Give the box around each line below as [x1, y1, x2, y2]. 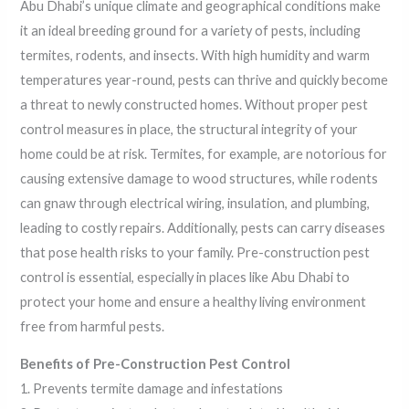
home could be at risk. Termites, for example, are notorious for [20, 145, 388, 162]
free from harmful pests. [20, 318, 165, 334]
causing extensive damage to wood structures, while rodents [20, 170, 379, 186]
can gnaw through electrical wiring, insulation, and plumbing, [20, 194, 371, 211]
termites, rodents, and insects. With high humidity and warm [20, 47, 371, 63]
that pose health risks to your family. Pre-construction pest [20, 244, 371, 260]
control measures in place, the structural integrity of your [20, 121, 359, 137]
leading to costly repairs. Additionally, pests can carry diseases [20, 219, 386, 236]
